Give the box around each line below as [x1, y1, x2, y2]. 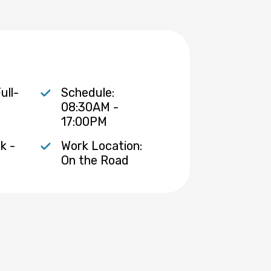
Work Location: [60, 138, 142, 153]
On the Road [60, 152, 129, 168]
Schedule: [60, 85, 114, 100]
